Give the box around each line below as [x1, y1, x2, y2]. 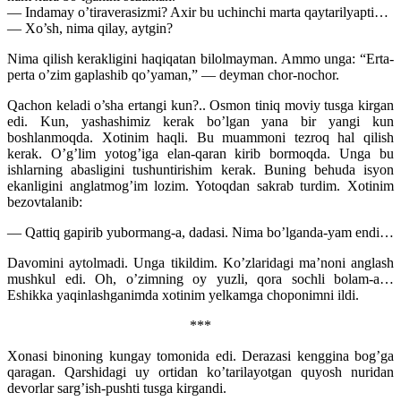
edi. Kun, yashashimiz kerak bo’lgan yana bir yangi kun [7, 113, 394, 129]
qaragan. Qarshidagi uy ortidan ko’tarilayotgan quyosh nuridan [7, 363, 394, 380]
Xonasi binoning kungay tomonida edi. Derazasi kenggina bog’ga [7, 347, 394, 363]
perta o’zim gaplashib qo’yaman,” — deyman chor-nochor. [7, 66, 339, 82]
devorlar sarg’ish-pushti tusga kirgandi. [7, 380, 226, 396]
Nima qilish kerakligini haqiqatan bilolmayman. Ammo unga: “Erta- [7, 50, 394, 66]
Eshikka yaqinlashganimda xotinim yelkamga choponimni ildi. [7, 286, 359, 303]
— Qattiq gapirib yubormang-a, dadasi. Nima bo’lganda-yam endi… [7, 224, 394, 240]
